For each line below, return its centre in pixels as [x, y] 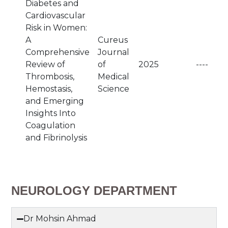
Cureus [113, 40]
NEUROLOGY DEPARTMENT [94, 191]
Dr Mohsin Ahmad [60, 219]
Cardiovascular [55, 16]
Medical [113, 77]
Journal [113, 52]
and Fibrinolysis [56, 138]
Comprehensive [58, 52]
